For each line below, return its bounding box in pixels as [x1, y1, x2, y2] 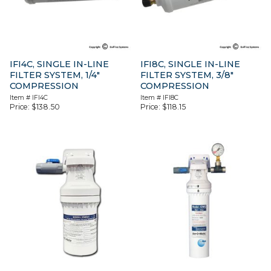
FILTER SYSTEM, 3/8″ [140, 70, 234, 81]
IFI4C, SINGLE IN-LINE [10, 59, 109, 70]
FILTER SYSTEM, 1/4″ [10, 70, 100, 81]
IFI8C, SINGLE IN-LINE [140, 59, 241, 70]
